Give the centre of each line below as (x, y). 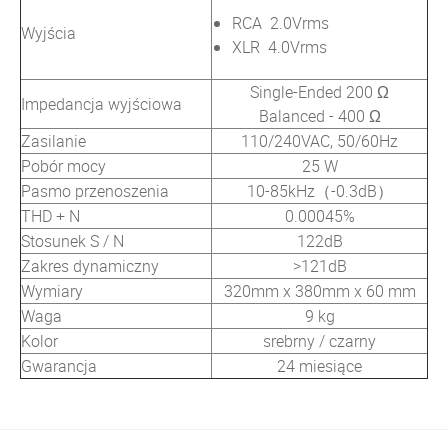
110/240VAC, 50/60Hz (319, 140)
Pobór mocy (63, 165)
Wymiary (52, 290)
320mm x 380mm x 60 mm (319, 290)
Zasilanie (53, 140)
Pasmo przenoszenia (95, 190)
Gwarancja (59, 365)
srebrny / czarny (319, 340)
